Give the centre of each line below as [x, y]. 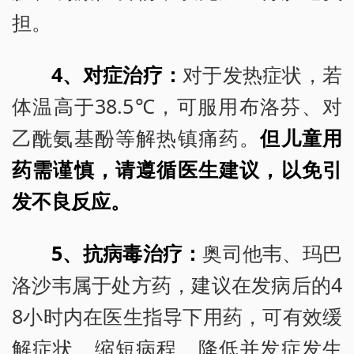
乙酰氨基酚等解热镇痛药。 [136, 137]
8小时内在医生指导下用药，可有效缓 [177, 316]
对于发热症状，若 [263, 74]
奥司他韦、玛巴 [272, 252]
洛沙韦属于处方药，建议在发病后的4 [177, 284]
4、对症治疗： [117, 74]
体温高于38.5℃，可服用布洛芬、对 [177, 105]
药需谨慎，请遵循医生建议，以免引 [177, 169]
